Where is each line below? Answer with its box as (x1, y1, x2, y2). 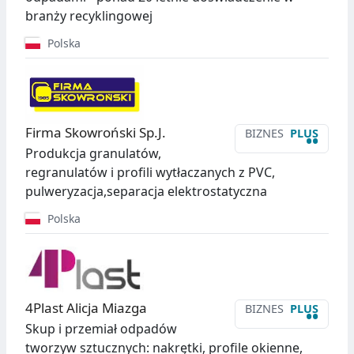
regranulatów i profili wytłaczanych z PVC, (25, 164, 275, 182)
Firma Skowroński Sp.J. (25, 123, 166, 142)
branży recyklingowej (25, 7, 153, 25)
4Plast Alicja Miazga (25, 299, 147, 318)
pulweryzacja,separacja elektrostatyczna (25, 183, 267, 201)
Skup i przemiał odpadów (25, 320, 177, 338)
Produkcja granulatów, (25, 145, 161, 163)
